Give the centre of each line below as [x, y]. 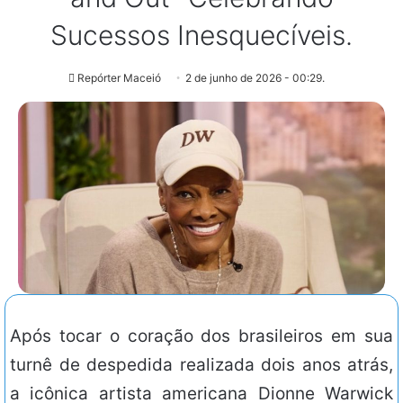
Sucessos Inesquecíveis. [201, 36]
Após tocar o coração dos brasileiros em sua [201, 336]
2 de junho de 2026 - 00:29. [255, 78]
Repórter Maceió [119, 78]
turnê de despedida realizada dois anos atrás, [201, 365]
